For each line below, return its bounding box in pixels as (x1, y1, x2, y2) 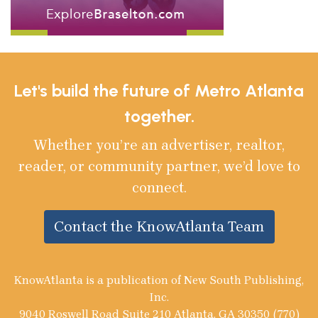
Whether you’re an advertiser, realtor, (33, 137, 285, 154)
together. (124, 106, 194, 127)
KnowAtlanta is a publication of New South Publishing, (14, 273, 304, 287)
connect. (131, 180, 187, 197)
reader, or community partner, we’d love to (18, 158, 300, 175)
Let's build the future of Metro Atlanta (14, 80, 304, 102)
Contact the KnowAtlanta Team (53, 218, 265, 236)
